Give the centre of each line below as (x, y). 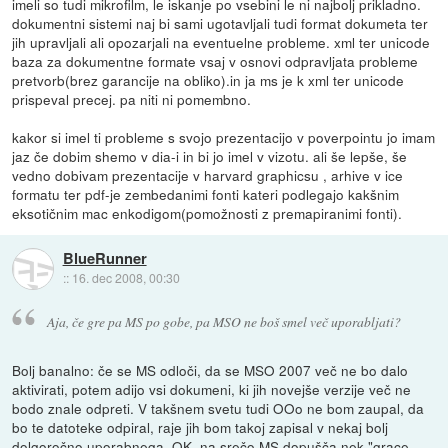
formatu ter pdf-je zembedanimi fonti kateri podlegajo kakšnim (206, 193)
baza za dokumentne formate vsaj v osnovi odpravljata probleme (215, 60)
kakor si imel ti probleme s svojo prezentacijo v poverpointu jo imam (224, 136)
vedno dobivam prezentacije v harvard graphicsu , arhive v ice (208, 174)
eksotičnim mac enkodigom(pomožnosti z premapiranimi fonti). (207, 212)
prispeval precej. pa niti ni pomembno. (132, 98)
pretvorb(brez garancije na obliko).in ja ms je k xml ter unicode (208, 79)
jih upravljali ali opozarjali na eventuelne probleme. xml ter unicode (221, 41)
